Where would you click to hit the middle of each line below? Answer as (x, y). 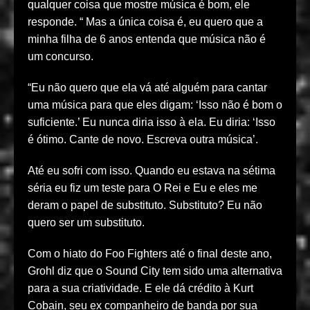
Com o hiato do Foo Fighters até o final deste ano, (150, 254)
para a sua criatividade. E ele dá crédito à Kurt (140, 289)
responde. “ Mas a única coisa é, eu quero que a (145, 22)
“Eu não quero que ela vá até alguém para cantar (147, 88)
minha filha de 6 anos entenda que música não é (147, 39)
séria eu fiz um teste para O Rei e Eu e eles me (143, 188)
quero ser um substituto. (86, 223)
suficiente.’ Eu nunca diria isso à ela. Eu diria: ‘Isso (152, 122)
